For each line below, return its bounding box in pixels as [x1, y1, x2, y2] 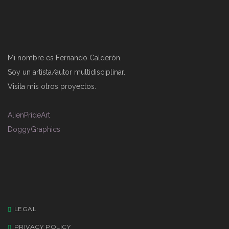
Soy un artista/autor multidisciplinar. [8, 68, 125, 76]
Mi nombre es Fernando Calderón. [8, 54, 122, 62]
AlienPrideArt [8, 111, 50, 119]
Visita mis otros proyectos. [8, 82, 96, 90]
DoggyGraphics [8, 125, 60, 133]
